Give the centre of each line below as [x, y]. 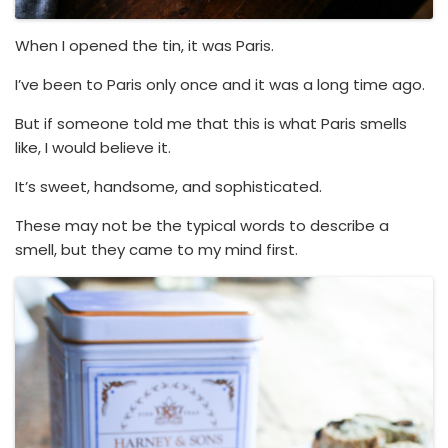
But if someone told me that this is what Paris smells [211, 123]
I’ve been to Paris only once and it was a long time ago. [220, 84]
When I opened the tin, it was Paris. [144, 45]
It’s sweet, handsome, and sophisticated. [168, 186]
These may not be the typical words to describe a [202, 225]
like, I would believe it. [93, 147]
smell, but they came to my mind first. [156, 249]
